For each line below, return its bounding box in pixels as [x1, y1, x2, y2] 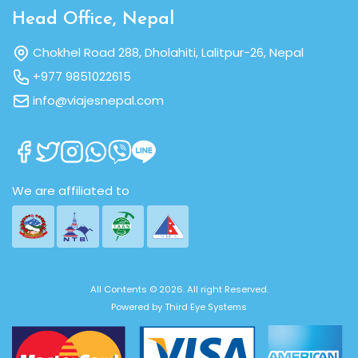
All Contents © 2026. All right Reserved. [89, 282, 268, 296]
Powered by [111, 300, 165, 313]
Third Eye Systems [165, 300, 247, 313]
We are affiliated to [12, 181, 129, 199]
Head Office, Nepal [12, 10, 174, 29]
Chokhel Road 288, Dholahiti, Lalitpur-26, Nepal [33, 44, 304, 61]
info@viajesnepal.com [33, 92, 165, 109]
